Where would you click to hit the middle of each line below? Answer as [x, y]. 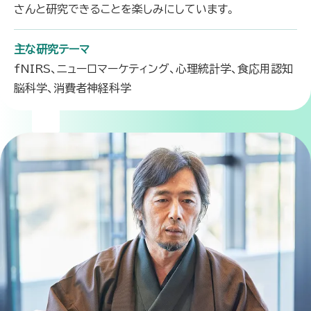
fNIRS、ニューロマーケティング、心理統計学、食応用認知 [153, 69]
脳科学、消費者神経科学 [73, 89]
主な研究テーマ [52, 50]
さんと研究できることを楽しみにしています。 [125, 9]
